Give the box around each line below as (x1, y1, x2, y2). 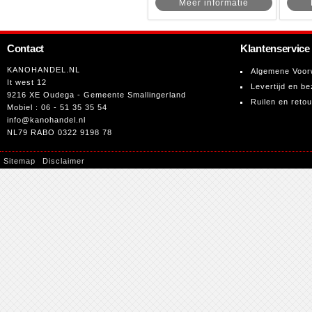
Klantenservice (240, 42, 310, 55)
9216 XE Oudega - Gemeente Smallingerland (7, 91, 186, 100)
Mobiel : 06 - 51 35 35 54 (7, 103, 107, 112)
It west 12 (7, 78, 47, 87)
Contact (7, 42, 44, 55)
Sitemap (3, 157, 36, 166)
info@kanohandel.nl (7, 116, 86, 125)
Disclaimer (42, 157, 85, 166)
